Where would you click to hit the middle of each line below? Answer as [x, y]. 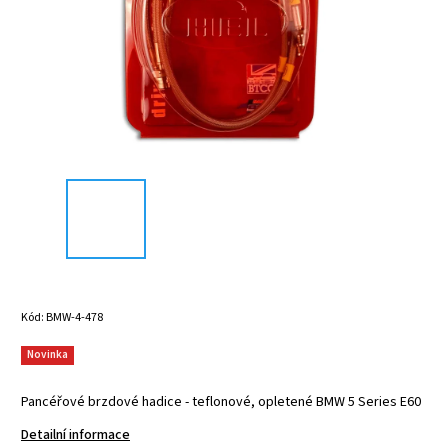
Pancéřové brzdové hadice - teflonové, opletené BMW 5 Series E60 [221, 401]
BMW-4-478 [74, 317]
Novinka [47, 354]
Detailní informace [75, 434]
